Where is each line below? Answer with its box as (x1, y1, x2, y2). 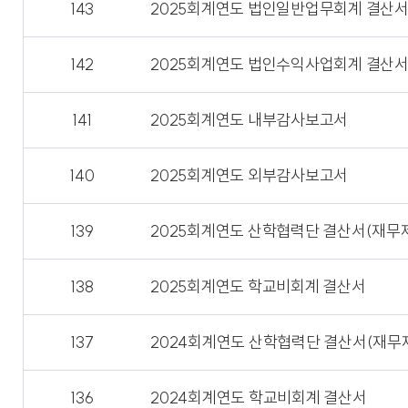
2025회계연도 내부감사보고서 (150, 109, 348, 130)
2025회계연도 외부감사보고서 (150, 165, 348, 186)
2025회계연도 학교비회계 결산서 (150, 276, 366, 297)
